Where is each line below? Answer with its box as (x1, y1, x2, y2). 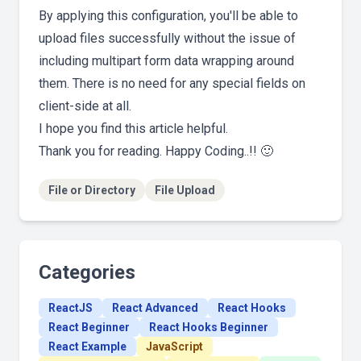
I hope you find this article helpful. (39, 121, 228, 137)
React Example (48, 340, 127, 354)
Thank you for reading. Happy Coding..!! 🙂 (39, 143, 273, 160)
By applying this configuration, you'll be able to (39, 8, 298, 24)
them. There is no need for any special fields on (39, 76, 305, 92)
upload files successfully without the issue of (39, 31, 296, 47)
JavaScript (146, 340, 203, 354)
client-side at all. (39, 98, 131, 114)
